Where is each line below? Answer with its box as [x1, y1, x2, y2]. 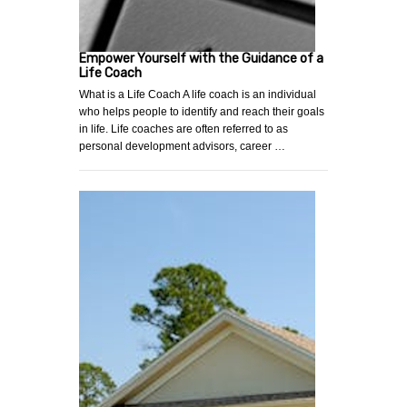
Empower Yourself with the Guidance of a [79, 51, 323, 67]
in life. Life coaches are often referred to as [79, 123, 288, 136]
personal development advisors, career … [79, 140, 285, 154]
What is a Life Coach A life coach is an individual [79, 88, 316, 102]
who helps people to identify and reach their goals [79, 105, 324, 119]
